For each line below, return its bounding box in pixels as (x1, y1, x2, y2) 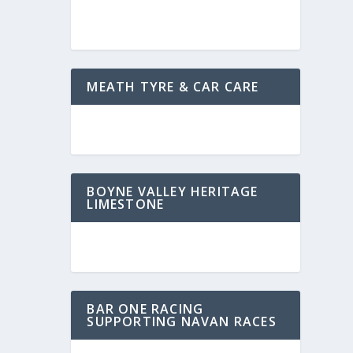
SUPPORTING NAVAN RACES (87, 313, 277, 330)
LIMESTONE (87, 195, 165, 213)
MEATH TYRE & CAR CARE (87, 78, 259, 95)
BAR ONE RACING (87, 300, 204, 318)
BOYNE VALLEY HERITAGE (87, 183, 258, 200)
